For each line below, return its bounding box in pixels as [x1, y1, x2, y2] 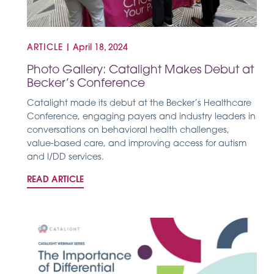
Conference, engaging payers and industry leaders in [27, 113, 256, 122]
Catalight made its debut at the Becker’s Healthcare [27, 99, 251, 109]
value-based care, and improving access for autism [27, 139, 246, 149]
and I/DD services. [27, 153, 104, 163]
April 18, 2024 [73, 43, 128, 53]
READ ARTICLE [27, 175, 84, 185]
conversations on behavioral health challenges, [27, 126, 229, 136]
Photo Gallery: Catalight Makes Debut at [27, 65, 254, 77]
